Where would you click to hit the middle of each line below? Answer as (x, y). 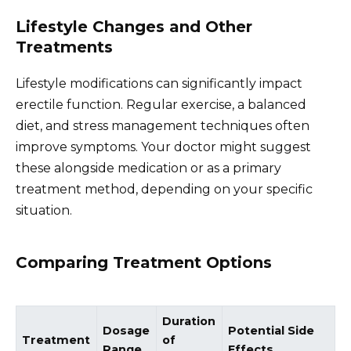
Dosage (127, 330)
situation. (44, 211)
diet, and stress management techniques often (163, 126)
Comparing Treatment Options (144, 263)
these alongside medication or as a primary (148, 168)
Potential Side (271, 330)
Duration (189, 321)
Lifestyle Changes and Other (134, 27)
